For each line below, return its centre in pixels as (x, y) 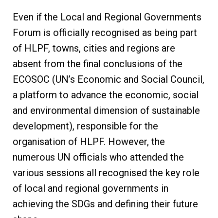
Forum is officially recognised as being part (105, 33)
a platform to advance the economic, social (105, 95)
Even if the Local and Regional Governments (107, 17)
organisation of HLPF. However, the (89, 142)
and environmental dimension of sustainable (106, 111)
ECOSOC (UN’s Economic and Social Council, (108, 80)
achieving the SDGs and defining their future (105, 204)
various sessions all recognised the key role (106, 173)
